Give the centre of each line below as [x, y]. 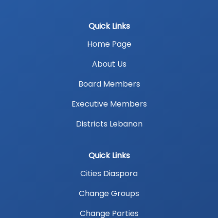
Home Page [109, 44]
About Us [109, 64]
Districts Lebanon [109, 124]
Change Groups [109, 193]
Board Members [109, 84]
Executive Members [109, 104]
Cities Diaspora [109, 173]
